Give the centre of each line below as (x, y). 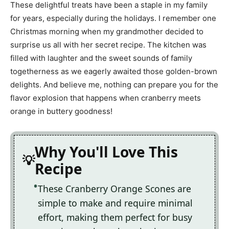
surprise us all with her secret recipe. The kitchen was (108, 45)
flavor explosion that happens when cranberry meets (106, 98)
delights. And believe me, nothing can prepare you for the (114, 85)
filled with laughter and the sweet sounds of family (101, 58)
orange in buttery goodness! (61, 111)
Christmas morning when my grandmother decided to (107, 32)
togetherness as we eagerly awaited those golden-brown (114, 72)
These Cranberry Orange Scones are (114, 189)
